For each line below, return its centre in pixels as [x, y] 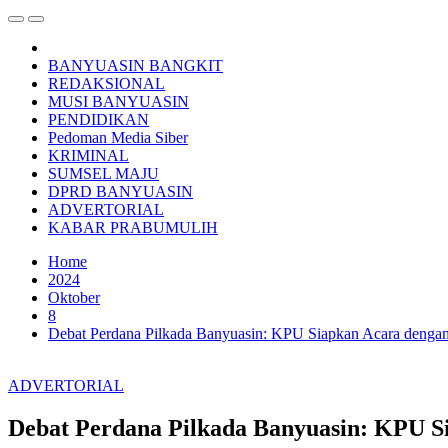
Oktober [74, 298]
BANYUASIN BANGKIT [135, 66]
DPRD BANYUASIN [120, 192]
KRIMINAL [88, 156]
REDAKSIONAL [106, 84]
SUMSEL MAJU [103, 174]
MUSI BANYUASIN [118, 102]
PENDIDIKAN [98, 120]
